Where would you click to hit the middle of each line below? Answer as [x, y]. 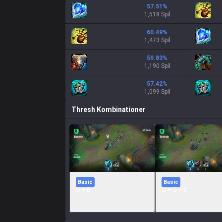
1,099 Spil [157, 92]
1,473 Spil [157, 40]
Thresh [83, 110]
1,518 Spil [157, 14]
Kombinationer [121, 110]
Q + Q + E [174, 190]
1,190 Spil [157, 66]
